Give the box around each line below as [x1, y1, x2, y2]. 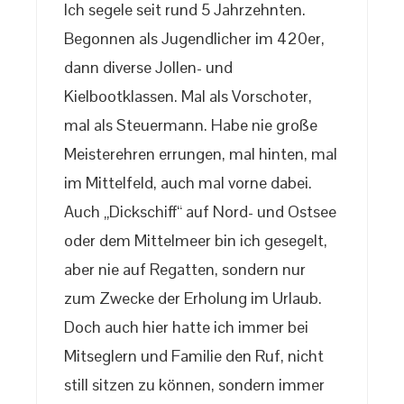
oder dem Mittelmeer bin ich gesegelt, [64, 230, 327, 252]
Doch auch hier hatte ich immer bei [64, 317, 308, 338]
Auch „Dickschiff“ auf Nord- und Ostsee [64, 201, 336, 223]
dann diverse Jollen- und [64, 57, 233, 78]
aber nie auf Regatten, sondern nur [64, 259, 306, 280]
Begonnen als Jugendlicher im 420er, [64, 28, 325, 50]
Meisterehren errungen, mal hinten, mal [64, 143, 337, 165]
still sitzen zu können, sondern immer [64, 374, 325, 396]
